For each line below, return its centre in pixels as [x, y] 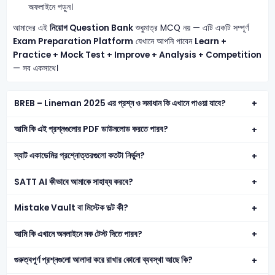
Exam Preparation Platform [73, 41]
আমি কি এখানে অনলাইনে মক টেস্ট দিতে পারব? [79, 234]
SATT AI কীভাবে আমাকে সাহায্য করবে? [74, 182]
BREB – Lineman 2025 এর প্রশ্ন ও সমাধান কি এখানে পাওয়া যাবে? [120, 103]
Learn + [210, 41]
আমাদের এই [31, 28]
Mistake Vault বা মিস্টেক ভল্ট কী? [72, 208]
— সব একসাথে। [35, 68]
